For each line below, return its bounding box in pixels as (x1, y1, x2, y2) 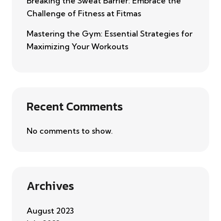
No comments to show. (27, 125, 113, 136)
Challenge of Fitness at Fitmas (27, 8, 141, 19)
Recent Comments (27, 98, 123, 115)
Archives (27, 177, 74, 194)
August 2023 (27, 205, 74, 216)
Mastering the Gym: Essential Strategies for (27, 29, 192, 39)
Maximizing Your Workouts (27, 41, 128, 52)
